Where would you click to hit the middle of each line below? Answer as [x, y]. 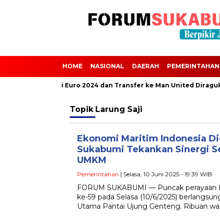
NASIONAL [107, 66]
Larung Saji [119, 109]
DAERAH [146, 66]
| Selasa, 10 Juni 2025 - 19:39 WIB [165, 174]
